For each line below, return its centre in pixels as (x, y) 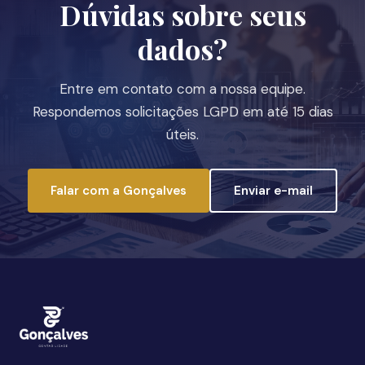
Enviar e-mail (273, 191)
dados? (182, 49)
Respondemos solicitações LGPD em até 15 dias (182, 112)
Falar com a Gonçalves (119, 191)
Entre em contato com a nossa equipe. (182, 89)
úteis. (182, 134)
